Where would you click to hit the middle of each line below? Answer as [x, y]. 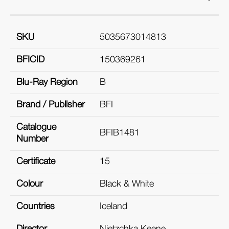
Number [32, 139]
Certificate [36, 161]
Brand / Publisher [51, 105]
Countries [36, 206]
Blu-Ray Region [47, 82]
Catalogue [36, 127]
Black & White [127, 184]
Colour [30, 184]
